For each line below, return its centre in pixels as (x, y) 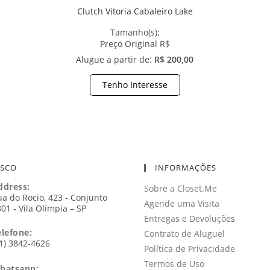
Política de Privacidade (190, 248)
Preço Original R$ (135, 44)
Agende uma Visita (182, 203)
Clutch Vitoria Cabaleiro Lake (135, 11)
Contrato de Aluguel (184, 233)
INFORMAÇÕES (186, 167)
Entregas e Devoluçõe (187, 218)
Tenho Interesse (135, 85)
